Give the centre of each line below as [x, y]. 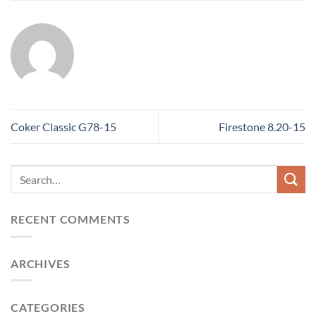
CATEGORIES [48, 308]
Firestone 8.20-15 [262, 127]
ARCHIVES [41, 263]
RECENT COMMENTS [71, 219]
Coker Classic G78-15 [63, 127]
